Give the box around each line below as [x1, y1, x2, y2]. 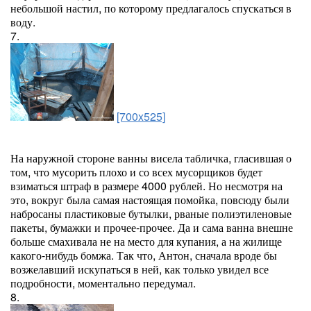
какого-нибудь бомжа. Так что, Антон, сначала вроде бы [10, 247, 277, 263]
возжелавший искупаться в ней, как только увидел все [10, 261, 269, 277]
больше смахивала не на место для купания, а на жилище [10, 233, 282, 249]
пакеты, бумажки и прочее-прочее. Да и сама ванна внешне [10, 219, 293, 235]
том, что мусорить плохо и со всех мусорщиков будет [10, 164, 262, 180]
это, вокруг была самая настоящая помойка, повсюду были [10, 192, 289, 208]
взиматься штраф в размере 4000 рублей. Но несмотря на [10, 178, 283, 194]
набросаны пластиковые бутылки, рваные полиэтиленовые [10, 205, 292, 221]
